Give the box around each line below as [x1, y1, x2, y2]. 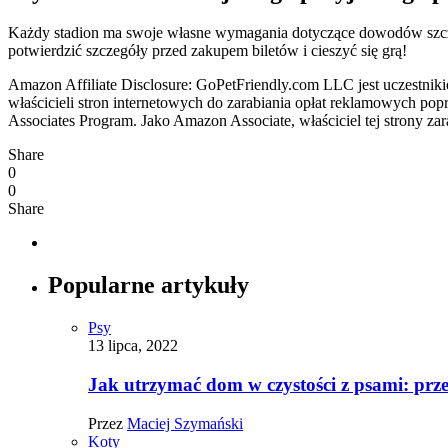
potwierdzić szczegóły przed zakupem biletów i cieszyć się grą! [8, 42, 407, 60]
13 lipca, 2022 [88, 337, 178, 355]
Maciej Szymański [127, 414, 243, 432]
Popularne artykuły [48, 272, 249, 299]
